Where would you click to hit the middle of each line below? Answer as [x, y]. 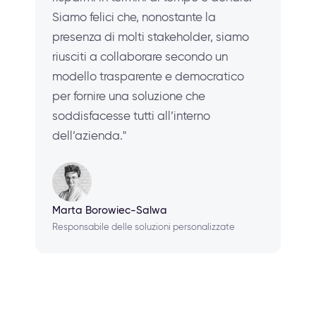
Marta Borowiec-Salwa [110, 210]
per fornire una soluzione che [129, 96]
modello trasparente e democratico [148, 76]
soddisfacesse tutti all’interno [131, 115]
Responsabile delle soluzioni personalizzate [144, 226]
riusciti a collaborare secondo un [140, 56]
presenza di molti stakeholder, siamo [151, 36]
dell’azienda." [89, 135]
